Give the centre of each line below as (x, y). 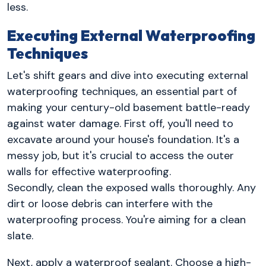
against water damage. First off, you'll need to (120, 124)
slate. (20, 236)
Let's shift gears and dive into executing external (128, 76)
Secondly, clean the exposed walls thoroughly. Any (132, 188)
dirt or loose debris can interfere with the (110, 204)
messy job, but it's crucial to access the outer (121, 156)
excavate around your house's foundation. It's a (123, 140)
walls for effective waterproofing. (89, 172)
